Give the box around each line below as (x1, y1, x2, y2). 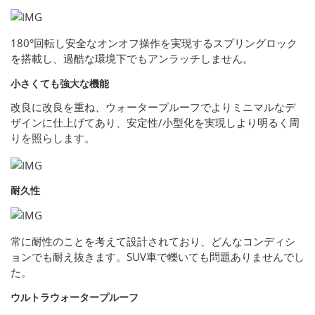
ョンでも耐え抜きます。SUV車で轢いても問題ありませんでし (11, 250, 304, 264)
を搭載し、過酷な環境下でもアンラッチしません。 (11, 51, 253, 66)
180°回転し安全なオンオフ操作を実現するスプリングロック (11, 36, 297, 51)
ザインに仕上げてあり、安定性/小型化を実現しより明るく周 (11, 115, 300, 130)
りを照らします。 (11, 131, 95, 146)
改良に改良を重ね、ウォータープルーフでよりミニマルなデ (11, 100, 295, 115)
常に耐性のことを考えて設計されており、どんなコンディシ (11, 234, 295, 249)
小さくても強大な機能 (11, 77, 109, 91)
